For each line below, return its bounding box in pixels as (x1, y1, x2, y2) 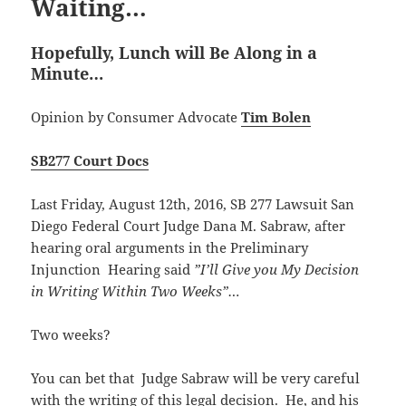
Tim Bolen (241, 107, 312, 126)
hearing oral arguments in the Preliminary (31, 237, 309, 256)
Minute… (31, 62, 104, 84)
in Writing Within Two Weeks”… (31, 281, 241, 300)
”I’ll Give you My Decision (190, 259, 360, 278)
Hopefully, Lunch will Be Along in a (31, 41, 318, 63)
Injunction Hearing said (31, 259, 191, 278)
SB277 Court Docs (31, 150, 150, 169)
